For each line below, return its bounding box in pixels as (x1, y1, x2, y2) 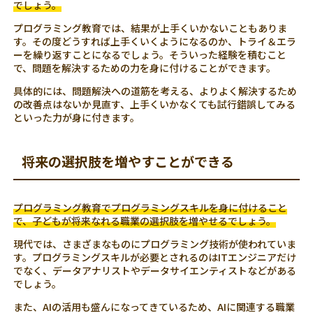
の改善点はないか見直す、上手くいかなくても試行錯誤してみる (13, 96, 296, 111)
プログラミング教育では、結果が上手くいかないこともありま (13, 20, 288, 35)
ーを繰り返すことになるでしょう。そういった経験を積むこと (13, 47, 287, 61)
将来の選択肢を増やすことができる (22, 151, 235, 171)
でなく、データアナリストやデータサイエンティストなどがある (13, 263, 297, 277)
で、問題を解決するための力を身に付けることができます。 (13, 60, 277, 75)
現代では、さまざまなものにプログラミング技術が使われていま (13, 236, 297, 251)
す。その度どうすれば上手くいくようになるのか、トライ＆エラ (13, 34, 297, 48)
